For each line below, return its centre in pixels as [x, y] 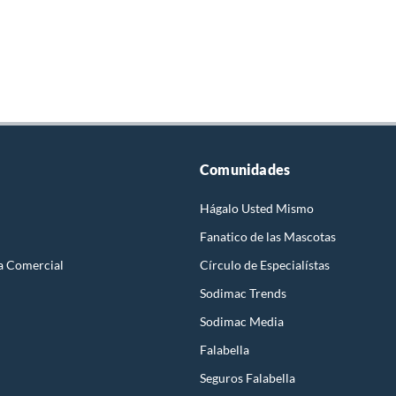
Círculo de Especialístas [265, 265]
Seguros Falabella [247, 378]
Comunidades [245, 170]
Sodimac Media [242, 322]
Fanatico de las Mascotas [268, 237]
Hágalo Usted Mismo [257, 209]
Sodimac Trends [243, 293]
